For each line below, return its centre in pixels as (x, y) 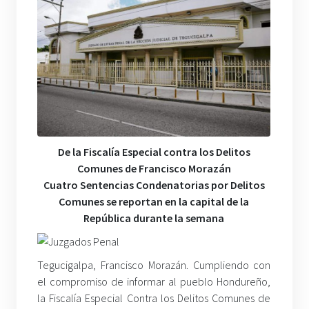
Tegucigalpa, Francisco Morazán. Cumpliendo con (154, 265)
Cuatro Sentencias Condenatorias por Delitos (154, 185)
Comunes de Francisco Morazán (154, 169)
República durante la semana (154, 218)
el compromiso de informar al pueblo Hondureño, (154, 282)
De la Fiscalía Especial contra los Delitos (154, 152)
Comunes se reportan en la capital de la (154, 202)
